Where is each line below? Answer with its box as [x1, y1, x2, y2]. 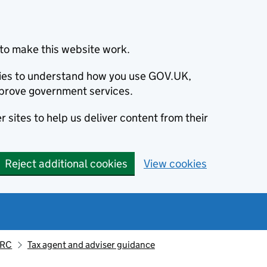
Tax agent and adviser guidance [27, 239, 155, 250]
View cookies [144, 157, 207, 170]
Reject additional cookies [5, 157, 128, 170]
